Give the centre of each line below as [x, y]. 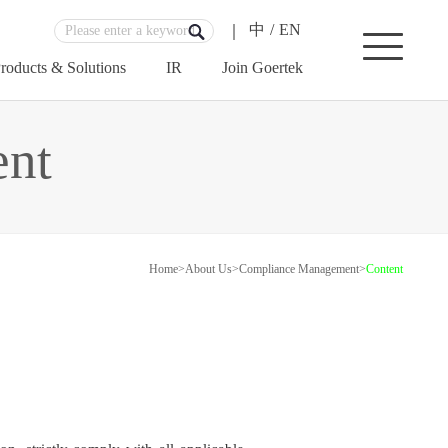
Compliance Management [299, 269]
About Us [208, 269]
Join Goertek [263, 67]
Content [384, 269]
